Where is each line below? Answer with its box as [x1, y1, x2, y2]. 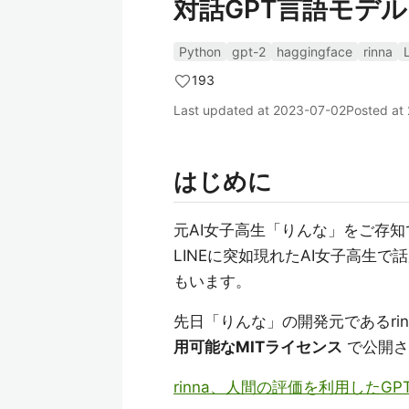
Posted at [346, 102, 407, 118]
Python [179, 44, 221, 59]
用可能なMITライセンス [173, 338, 342, 356]
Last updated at [173, 102, 273, 118]
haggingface [277, 44, 352, 59]
